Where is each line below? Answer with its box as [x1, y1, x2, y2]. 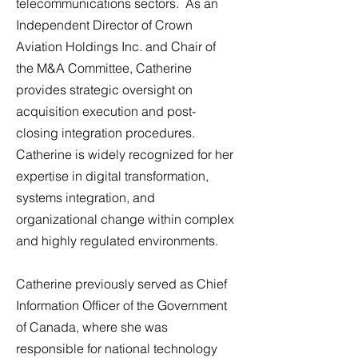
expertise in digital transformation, [16, 168, 209, 184]
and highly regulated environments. [16, 233, 218, 249]
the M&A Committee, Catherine [16, 60, 192, 76]
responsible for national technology [16, 340, 217, 356]
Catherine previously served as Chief [16, 276, 227, 292]
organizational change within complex [16, 211, 234, 227]
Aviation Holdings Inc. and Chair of [16, 38, 216, 54]
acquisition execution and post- [16, 103, 196, 119]
